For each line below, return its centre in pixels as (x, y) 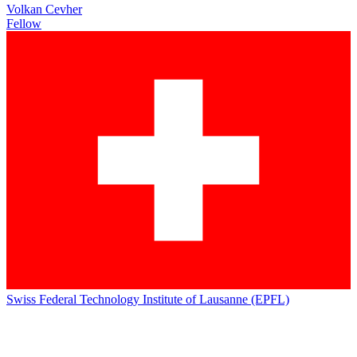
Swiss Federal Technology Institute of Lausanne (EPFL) (148, 300)
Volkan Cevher (44, 10)
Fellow (24, 24)
